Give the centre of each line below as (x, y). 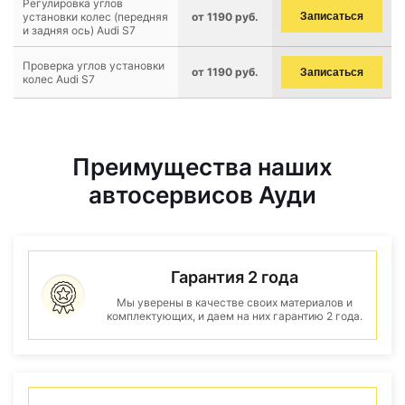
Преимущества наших (202, 167)
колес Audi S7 (59, 79)
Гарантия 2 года (234, 277)
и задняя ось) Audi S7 (79, 30)
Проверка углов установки (94, 66)
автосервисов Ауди (202, 195)
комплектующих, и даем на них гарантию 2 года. (234, 316)
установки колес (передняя (95, 17)
